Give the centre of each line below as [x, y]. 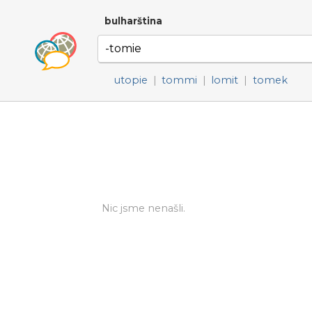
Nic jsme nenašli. [143, 208]
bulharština [133, 21]
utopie [131, 80]
